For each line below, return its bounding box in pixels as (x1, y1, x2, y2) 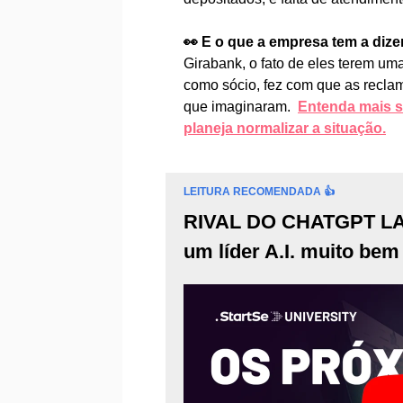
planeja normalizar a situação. (184, 121, 386, 136)
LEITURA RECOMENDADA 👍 (184, 185, 335, 198)
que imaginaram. (184, 99, 298, 114)
